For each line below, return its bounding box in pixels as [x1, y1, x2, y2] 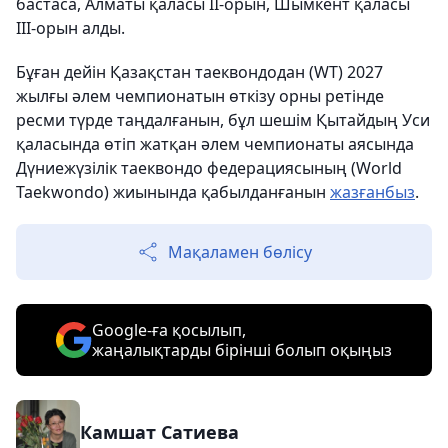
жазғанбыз [330, 181, 415, 203]
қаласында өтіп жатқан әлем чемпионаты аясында [16, 133, 414, 155]
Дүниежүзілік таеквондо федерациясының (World [16, 157, 402, 179]
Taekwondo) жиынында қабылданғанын [16, 181, 330, 203]
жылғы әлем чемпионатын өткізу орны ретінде [16, 85, 384, 107]
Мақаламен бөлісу [168, 241, 312, 263]
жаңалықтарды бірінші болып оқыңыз [92, 339, 392, 361]
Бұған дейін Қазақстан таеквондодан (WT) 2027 [16, 61, 383, 83]
